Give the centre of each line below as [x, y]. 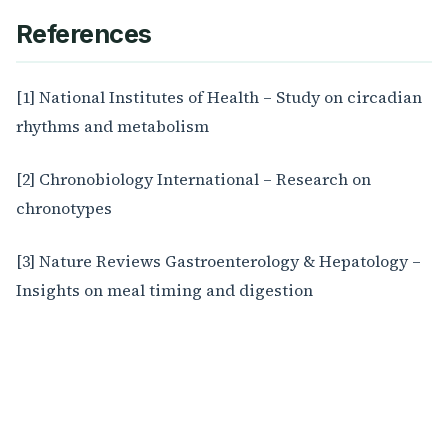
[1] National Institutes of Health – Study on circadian [219, 97]
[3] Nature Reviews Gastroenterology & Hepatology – [218, 261]
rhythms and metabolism [112, 126]
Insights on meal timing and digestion [164, 290]
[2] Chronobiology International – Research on [193, 179]
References [84, 34]
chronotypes [64, 208]
